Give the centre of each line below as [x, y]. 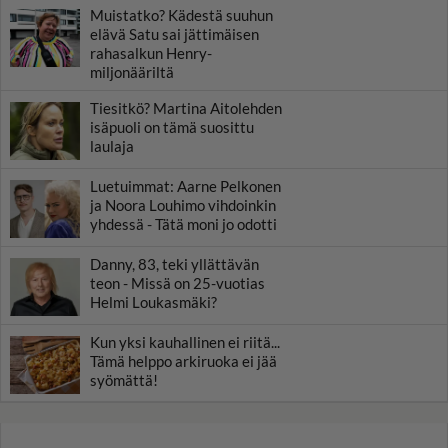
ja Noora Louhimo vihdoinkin [183, 204]
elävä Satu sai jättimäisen [174, 33]
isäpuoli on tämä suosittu [172, 126]
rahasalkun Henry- [151, 52]
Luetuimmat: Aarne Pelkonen [185, 185]
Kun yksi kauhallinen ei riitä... [185, 341]
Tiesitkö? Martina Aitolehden [186, 107]
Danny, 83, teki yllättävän [174, 263]
